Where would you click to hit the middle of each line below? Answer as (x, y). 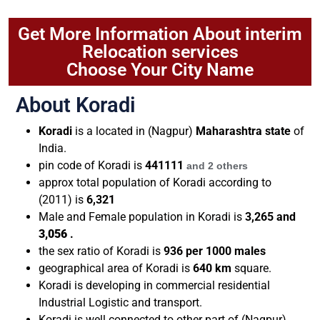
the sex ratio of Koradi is (101, 251)
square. (253, 268)
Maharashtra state (243, 131)
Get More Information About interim (160, 34)
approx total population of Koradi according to (155, 182)
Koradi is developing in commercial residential (154, 285)
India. (52, 148)
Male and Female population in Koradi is (142, 216)
